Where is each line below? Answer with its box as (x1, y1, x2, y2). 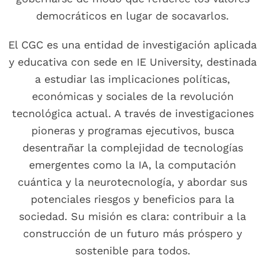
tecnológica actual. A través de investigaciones (11, 107, 254, 120)
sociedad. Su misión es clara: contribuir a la (19, 210, 246, 223)
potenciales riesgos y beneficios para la (31, 193, 234, 206)
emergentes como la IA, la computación (29, 159, 236, 172)
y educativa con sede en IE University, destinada (8, 56, 257, 69)
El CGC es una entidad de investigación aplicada (8, 38, 257, 51)
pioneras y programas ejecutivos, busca (31, 124, 234, 137)
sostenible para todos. (75, 244, 190, 257)
